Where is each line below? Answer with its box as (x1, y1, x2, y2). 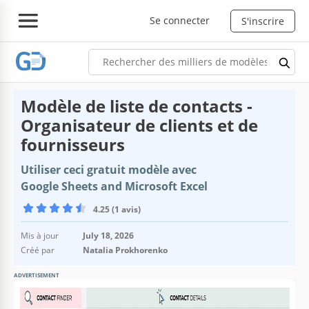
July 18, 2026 (83, 229, 134, 241)
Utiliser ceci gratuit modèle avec (21, 161, 197, 177)
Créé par (21, 243, 54, 256)
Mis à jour (21, 229, 59, 241)
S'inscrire (241, 14, 284, 28)
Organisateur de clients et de (21, 113, 258, 137)
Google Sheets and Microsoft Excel (21, 178, 208, 194)
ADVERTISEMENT (14, 270, 59, 279)
